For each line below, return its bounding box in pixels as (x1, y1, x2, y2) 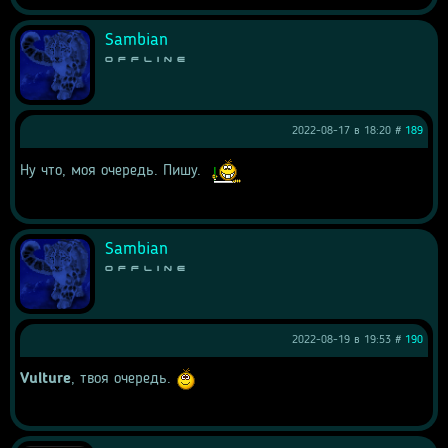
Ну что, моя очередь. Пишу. (20, 163, 206, 180)
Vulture (20, 371, 71, 388)
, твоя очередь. (71, 371, 176, 388)
